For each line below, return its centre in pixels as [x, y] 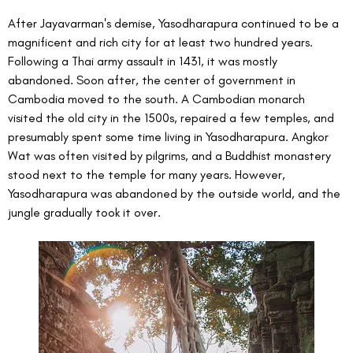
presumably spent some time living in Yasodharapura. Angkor [170, 137]
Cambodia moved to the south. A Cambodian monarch [158, 99]
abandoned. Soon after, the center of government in [153, 80]
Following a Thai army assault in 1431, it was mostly [144, 61]
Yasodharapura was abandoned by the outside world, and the [176, 194]
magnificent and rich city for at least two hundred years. [162, 43]
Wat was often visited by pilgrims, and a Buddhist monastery [171, 156]
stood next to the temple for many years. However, [148, 175]
